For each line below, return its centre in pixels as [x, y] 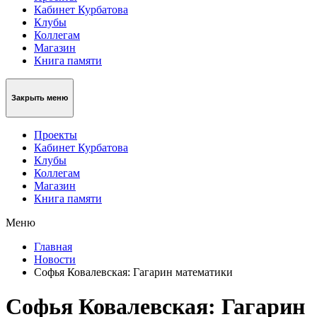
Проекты [56, 134]
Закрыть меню [40, 98]
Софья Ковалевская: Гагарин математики [133, 272]
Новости [55, 259]
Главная [53, 246]
